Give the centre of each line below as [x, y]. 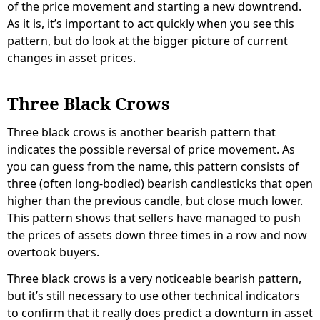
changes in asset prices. [71, 58]
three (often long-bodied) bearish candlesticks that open [160, 184]
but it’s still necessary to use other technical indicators [154, 296]
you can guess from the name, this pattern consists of [153, 167]
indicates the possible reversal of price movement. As [151, 150]
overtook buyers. [53, 252]
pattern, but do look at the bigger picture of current [147, 41]
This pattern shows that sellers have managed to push [154, 218]
